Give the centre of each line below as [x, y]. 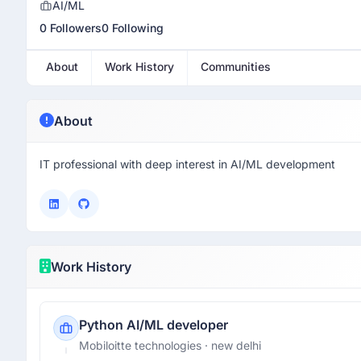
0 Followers [71, 28]
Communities [236, 66]
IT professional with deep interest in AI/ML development [187, 164]
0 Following [133, 28]
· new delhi [233, 345]
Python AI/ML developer [154, 325]
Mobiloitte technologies [142, 345]
